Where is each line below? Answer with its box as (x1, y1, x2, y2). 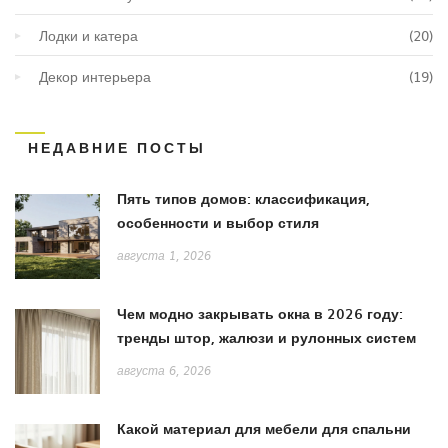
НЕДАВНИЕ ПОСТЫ (28, 136, 206, 158)
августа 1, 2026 (117, 249, 211, 262)
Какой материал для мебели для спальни (117, 417, 411, 439)
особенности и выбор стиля (117, 211, 319, 233)
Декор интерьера (39, 65, 151, 86)
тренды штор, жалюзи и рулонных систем (117, 326, 416, 348)
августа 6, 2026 (117, 364, 211, 377)
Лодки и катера (39, 24, 138, 45)
